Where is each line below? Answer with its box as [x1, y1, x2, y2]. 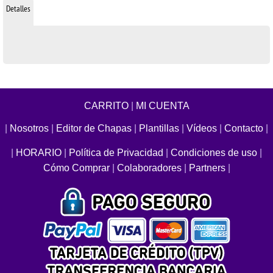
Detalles [6, 2, 30, 14]
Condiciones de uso [171, 147, 257, 158]
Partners [188, 162, 225, 173]
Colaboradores [116, 162, 182, 173]
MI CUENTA [135, 100, 190, 111]
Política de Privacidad [69, 147, 163, 158]
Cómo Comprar [43, 162, 110, 173]
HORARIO [16, 147, 62, 158]
